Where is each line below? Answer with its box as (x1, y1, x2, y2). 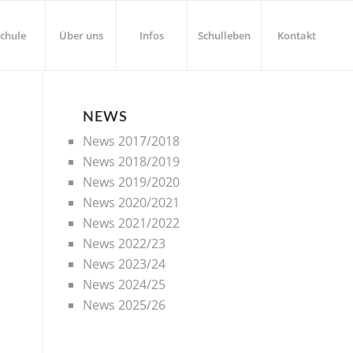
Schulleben (198, 28, 251, 43)
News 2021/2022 (83, 214, 180, 232)
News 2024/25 (83, 276, 166, 293)
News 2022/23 (83, 235, 166, 252)
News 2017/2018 (83, 132, 180, 150)
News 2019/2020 (83, 173, 180, 191)
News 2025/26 (83, 296, 166, 314)
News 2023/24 (83, 255, 166, 273)
